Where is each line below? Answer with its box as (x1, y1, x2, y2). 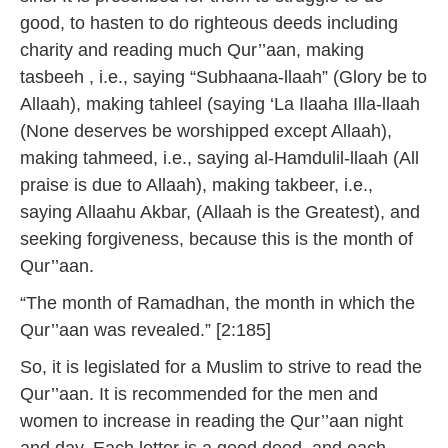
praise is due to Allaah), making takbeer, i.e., (20, 175, 373, 195)
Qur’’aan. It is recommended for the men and (20, 384, 378, 404)
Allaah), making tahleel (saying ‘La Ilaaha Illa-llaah (20, 94, 420, 114)
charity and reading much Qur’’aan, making (20, 40, 364, 60)
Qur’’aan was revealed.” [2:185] (20, 320, 271, 340)
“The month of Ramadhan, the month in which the (20, 293, 415, 313)
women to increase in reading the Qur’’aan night (20, 411, 403, 431)
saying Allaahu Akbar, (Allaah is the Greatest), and (20, 202, 420, 222)
